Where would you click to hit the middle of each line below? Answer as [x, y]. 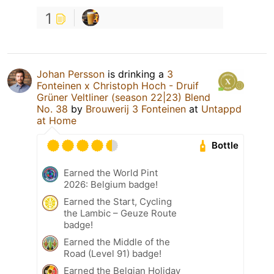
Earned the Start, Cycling [118, 201]
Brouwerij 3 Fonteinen [136, 109]
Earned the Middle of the [117, 242]
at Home [57, 120]
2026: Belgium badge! [111, 184]
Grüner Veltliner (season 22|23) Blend [124, 97]
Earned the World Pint [111, 172]
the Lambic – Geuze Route [120, 213]
